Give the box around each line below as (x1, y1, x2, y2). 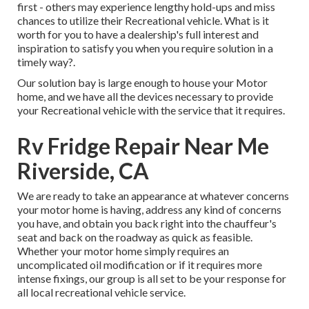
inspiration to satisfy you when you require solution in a (17, 41, 273, 55)
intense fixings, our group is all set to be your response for (17, 272, 286, 286)
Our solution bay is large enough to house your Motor (17, 76, 268, 90)
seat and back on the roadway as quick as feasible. (17, 230, 252, 244)
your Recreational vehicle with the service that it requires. (17, 103, 285, 117)
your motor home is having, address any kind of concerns (17, 203, 281, 217)
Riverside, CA (17, 157, 149, 185)
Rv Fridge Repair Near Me (17, 132, 269, 160)
